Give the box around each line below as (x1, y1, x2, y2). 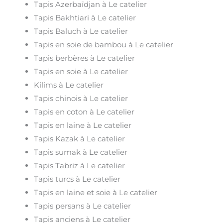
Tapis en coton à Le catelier (34, 107, 135, 116)
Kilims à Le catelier (34, 80, 104, 90)
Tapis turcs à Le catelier (34, 174, 121, 184)
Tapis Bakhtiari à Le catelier (34, 12, 136, 22)
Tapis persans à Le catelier (34, 201, 131, 211)
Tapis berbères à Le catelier (34, 53, 135, 63)
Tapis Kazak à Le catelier (34, 133, 125, 143)
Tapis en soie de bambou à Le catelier (34, 39, 174, 49)
